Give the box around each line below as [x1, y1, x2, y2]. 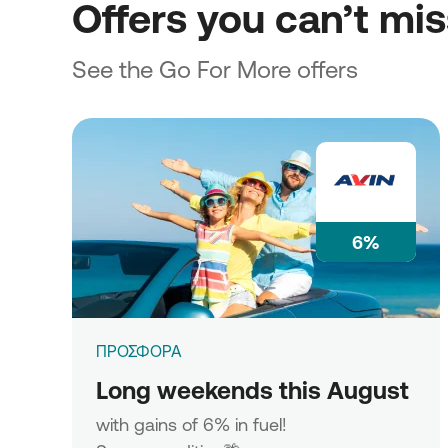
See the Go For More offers [72, 55, 358, 83]
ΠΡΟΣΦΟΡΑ [96, 342, 182, 360]
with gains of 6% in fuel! [96, 414, 287, 434]
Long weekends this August [96, 376, 409, 404]
